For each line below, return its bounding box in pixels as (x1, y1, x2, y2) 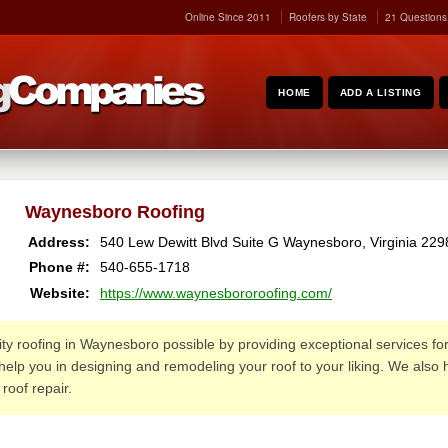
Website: (30, 285, 90, 301)
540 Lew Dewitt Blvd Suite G (100, 234, 279, 250)
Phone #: (29, 259, 90, 275)
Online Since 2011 (185, 10, 271, 24)
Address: (28, 234, 90, 250)
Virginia (370, 234, 417, 250)
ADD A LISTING (339, 87, 422, 98)
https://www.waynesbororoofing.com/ (100, 285, 332, 301)
